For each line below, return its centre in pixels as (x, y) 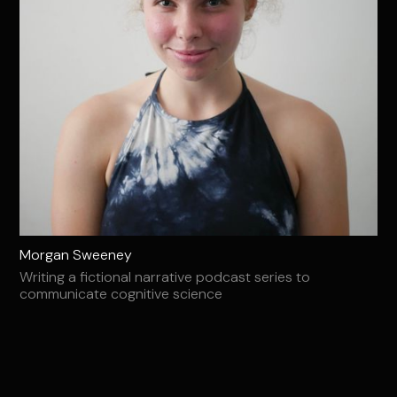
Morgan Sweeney (76, 255)
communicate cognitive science (121, 294)
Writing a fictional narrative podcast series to (165, 277)
